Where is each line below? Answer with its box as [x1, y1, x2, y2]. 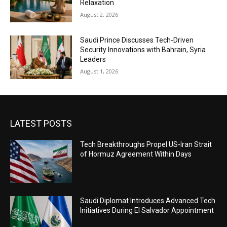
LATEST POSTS [10, 118, 72, 129]
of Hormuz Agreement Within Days [80, 149, 192, 158]
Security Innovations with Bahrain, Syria [80, 46, 206, 54]
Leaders [80, 55, 106, 64]
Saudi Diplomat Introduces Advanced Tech [80, 197, 216, 205]
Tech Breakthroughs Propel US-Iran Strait [80, 140, 212, 148]
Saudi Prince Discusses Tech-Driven [80, 36, 194, 45]
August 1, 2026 [80, 67, 119, 75]
